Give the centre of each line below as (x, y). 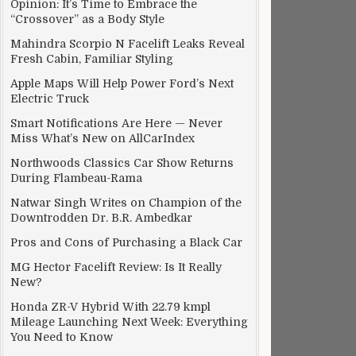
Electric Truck (50, 99)
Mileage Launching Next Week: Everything (129, 322)
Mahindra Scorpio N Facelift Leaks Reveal (128, 44)
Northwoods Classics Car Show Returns (122, 163)
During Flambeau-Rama (76, 178)
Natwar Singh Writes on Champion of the (126, 203)
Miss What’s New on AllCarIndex (103, 138)
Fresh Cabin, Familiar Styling (92, 59)
